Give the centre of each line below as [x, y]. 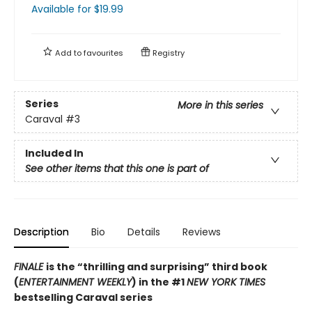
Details [144, 232]
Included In [54, 154]
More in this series [220, 105]
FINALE [30, 266]
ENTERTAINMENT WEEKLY [75, 282]
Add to [68, 53]
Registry [167, 53]
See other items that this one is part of [117, 169]
